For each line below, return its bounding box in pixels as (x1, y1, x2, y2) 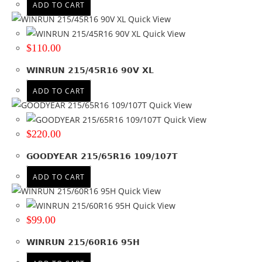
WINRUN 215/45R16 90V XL (26, 65, 154, 75)
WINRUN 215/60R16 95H (26, 237, 140, 247)
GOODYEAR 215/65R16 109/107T (26, 151, 178, 161)
